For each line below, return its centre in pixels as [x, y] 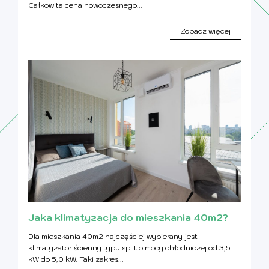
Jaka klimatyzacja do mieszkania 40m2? [128, 217]
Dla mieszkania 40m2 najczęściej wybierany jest [113, 236]
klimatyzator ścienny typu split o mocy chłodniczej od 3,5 [129, 247]
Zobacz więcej [205, 31]
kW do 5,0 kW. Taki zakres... [76, 259]
